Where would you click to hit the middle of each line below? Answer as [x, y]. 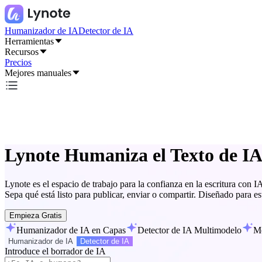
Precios [18, 62]
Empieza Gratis [36, 215]
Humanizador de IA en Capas [71, 230]
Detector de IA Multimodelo [189, 230]
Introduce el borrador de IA [55, 251]
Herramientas [29, 41]
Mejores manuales [38, 73]
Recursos [22, 52]
